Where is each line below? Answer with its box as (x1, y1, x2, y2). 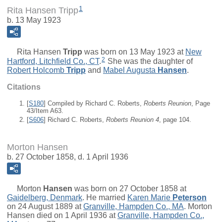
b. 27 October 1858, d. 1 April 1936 (7, 153, 128, 162)
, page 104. (159, 115, 191, 123)
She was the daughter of (106, 56, 193, 65)
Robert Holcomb (7, 65, 64, 74)
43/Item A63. (27, 107, 63, 114)
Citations (7, 82, 41, 91)
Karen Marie (127, 193, 170, 202)
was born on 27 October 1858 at (72, 184, 186, 193)
